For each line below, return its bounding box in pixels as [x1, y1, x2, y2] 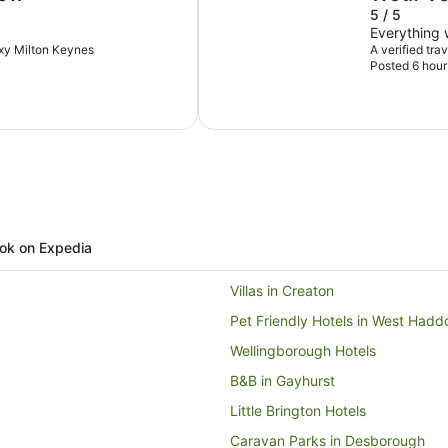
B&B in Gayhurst [230, 371, 335, 389]
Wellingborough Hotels [230, 341, 376, 359]
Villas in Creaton [230, 281, 334, 299]
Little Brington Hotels [230, 401, 366, 419]
